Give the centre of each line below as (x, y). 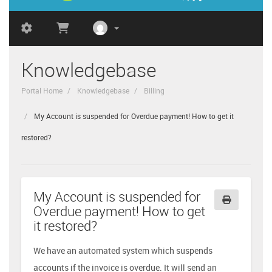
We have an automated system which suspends (123, 250)
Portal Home (42, 90)
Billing (154, 90)
